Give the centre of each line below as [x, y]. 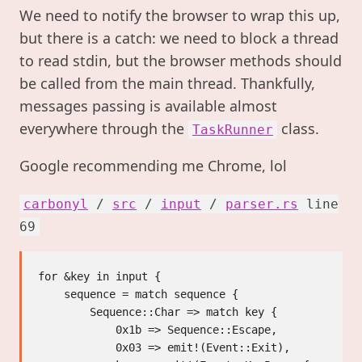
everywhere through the [104, 129]
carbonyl [56, 204]
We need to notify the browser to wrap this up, [180, 16]
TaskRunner [233, 130]
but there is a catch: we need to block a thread [179, 38]
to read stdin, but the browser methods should [181, 61]
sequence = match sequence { [51, 295]
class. [298, 129]
